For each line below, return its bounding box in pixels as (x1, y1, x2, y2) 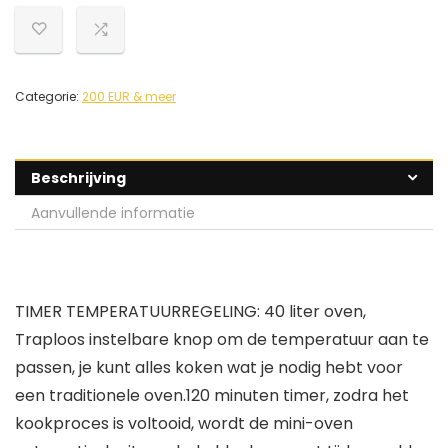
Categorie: (15, 88, 82, 106)
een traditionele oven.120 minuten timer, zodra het (15, 384, 409, 408)
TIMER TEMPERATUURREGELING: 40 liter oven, (15, 300, 366, 324)
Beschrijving (31, 168, 126, 189)
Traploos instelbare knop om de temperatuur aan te (15, 328, 429, 352)
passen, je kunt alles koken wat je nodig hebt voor (15, 356, 403, 380)
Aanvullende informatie (31, 203, 195, 224)
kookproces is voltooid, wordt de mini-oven (15, 412, 353, 436)
